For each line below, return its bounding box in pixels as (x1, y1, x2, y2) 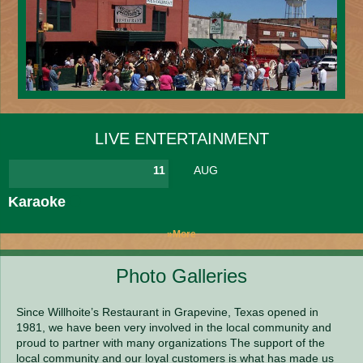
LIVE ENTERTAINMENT (94, 129, 269, 147)
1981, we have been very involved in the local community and (16, 320, 331, 334)
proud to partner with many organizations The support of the (16, 335, 325, 349)
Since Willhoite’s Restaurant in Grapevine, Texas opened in (16, 305, 318, 318)
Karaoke (8, 194, 66, 211)
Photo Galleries (116, 264, 247, 287)
